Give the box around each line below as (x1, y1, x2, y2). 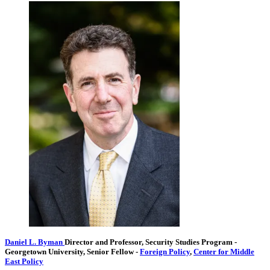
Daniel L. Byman (5, 237, 63, 246)
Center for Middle (193, 246, 254, 256)
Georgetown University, (5, 246, 85, 256)
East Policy (5, 256, 43, 266)
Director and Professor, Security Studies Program (64, 237, 234, 246)
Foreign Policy (140, 246, 190, 256)
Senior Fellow (87, 246, 136, 256)
